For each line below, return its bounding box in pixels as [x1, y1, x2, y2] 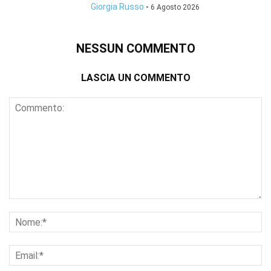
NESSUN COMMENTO [76, 41, 195, 56]
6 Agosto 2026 [151, 3, 200, 12]
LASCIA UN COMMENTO [80, 72, 191, 84]
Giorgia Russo [91, 2, 144, 12]
